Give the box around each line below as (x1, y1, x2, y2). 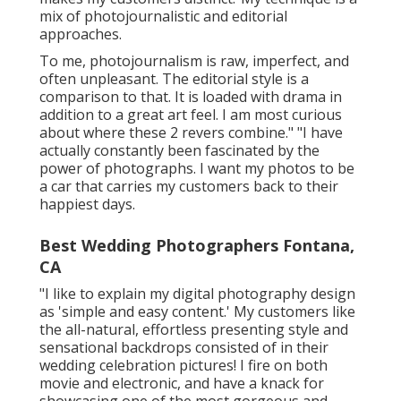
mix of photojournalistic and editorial (39, 5, 287, 26)
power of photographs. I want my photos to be (39, 158, 354, 178)
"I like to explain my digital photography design (39, 283, 355, 303)
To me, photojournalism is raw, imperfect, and (39, 50, 349, 71)
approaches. (39, 23, 122, 44)
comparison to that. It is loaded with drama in (39, 86, 342, 107)
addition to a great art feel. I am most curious (39, 104, 342, 124)
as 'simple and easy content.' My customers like (39, 301, 355, 321)
